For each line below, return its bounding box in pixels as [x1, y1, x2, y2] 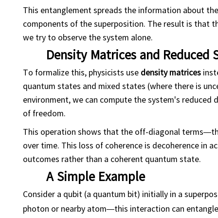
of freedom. [23, 107, 66, 119]
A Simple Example [46, 167, 145, 184]
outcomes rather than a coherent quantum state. [23, 152, 201, 164]
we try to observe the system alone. [23, 31, 153, 43]
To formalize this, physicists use [23, 66, 141, 78]
